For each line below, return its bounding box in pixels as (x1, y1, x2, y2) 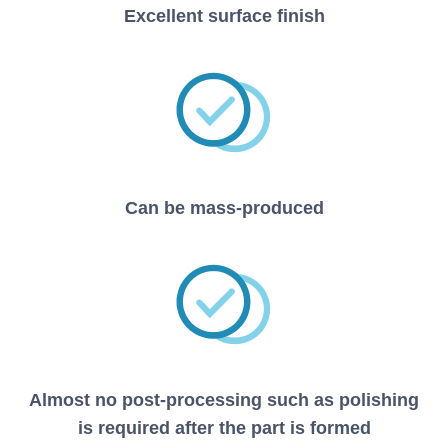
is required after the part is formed (77, 418, 371, 439)
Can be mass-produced (124, 198, 324, 219)
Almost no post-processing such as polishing (29, 390, 419, 411)
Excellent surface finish (123, 6, 325, 27)
